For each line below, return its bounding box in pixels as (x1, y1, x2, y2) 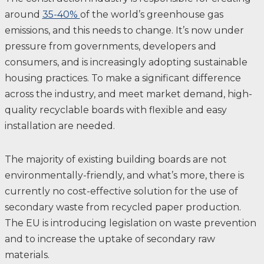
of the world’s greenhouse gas (80, 8, 223, 20)
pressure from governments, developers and (4, 40, 216, 52)
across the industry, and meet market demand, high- (4, 88, 252, 100)
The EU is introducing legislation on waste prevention (4, 217, 256, 229)
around (4, 8, 42, 20)
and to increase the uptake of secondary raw (4, 233, 215, 245)
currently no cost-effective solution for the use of (4, 185, 238, 197)
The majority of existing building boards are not (4, 153, 227, 165)
